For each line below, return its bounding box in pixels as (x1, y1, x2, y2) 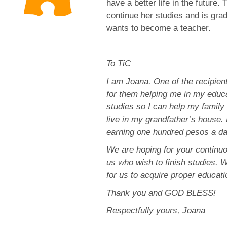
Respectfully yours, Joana (106, 206, 205, 215)
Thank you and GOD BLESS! (106, 188, 216, 198)
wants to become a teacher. (106, 23, 211, 33)
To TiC (106, 59, 131, 68)
